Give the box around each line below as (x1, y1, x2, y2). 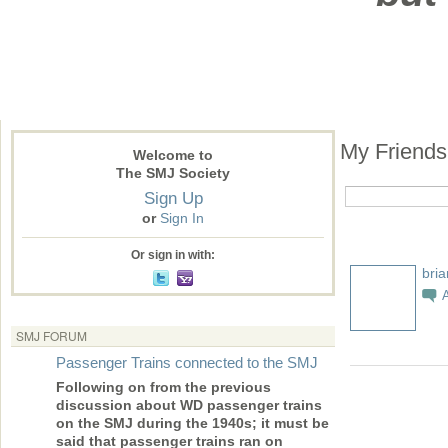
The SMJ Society (116, 165, 230, 182)
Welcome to (133, 147, 213, 164)
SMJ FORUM (16, 327, 87, 345)
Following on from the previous (56, 379, 271, 396)
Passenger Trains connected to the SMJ (56, 354, 318, 372)
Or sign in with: (131, 248, 215, 263)
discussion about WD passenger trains (56, 397, 322, 414)
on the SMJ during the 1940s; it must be (56, 415, 329, 432)
